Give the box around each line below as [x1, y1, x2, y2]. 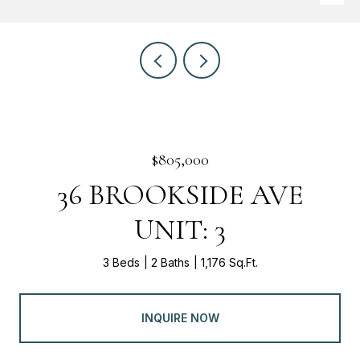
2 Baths [150, 256, 190, 269]
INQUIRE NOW [141, 310, 219, 325]
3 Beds [102, 256, 140, 269]
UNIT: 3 [134, 212, 226, 247]
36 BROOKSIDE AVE [56, 178, 304, 212]
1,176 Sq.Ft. [200, 256, 258, 269]
